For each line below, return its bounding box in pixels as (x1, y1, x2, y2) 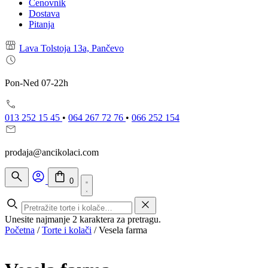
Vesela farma (99, 225, 147, 235)
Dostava (29, 8, 60, 19)
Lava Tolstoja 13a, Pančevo (19, 43, 124, 53)
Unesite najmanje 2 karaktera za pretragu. (5, 214, 161, 224)
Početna (5, 225, 35, 235)
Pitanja (29, 19, 54, 29)
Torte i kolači (42, 225, 92, 235)
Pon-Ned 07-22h (5, 78, 68, 88)
